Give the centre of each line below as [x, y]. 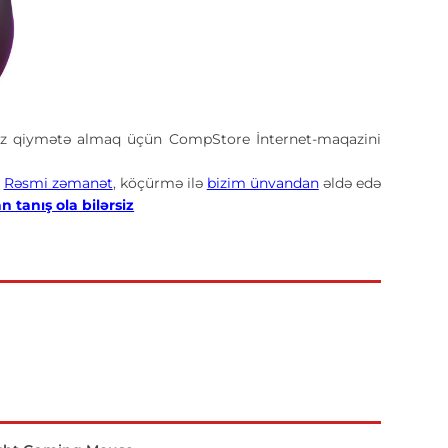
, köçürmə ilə [159, 183]
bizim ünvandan [262, 183]
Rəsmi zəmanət [58, 183]
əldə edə [349, 183]
